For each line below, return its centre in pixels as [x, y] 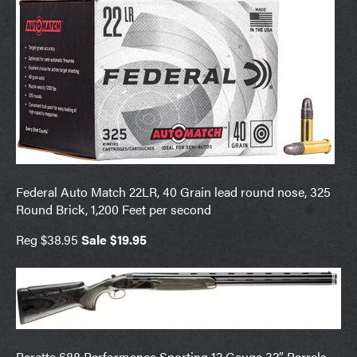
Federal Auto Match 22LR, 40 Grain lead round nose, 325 [173, 191]
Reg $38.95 [49, 239]
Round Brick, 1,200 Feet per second [114, 209]
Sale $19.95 [114, 239]
